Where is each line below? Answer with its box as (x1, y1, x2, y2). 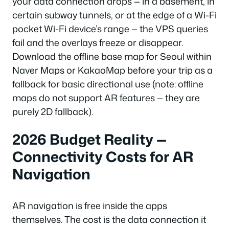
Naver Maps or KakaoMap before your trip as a (12, 63, 213, 77)
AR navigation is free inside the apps (12, 198, 167, 212)
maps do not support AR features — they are (12, 91, 200, 104)
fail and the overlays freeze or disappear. (12, 36, 183, 49)
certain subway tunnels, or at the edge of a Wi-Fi (12, 8, 217, 21)
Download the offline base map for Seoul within (12, 50, 212, 63)
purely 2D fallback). (12, 105, 93, 118)
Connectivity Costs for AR (12, 146, 193, 167)
